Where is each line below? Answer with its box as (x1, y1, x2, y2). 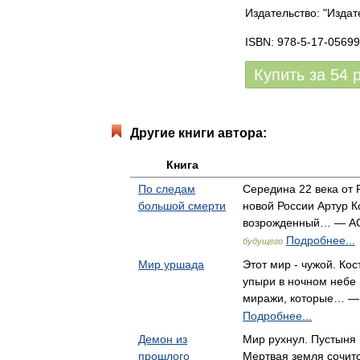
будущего (243, 236, 283, 246)
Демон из (138, 333, 187, 346)
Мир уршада (138, 258, 204, 271)
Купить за (254, 66, 330, 84)
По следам (138, 182, 195, 195)
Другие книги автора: (130, 126, 267, 140)
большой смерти (138, 199, 226, 212)
